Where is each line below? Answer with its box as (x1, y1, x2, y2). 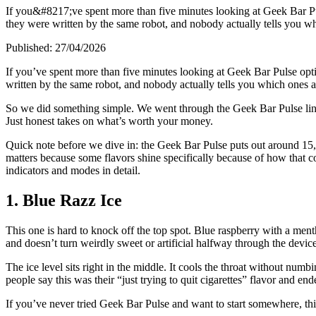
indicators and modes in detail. (6, 164, 140, 176)
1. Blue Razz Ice (6, 190, 122, 209)
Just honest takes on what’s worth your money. (6, 114, 213, 127)
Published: (6, 41, 55, 54)
